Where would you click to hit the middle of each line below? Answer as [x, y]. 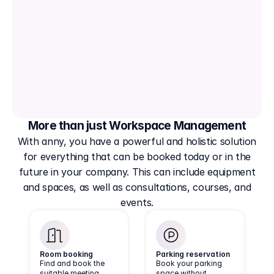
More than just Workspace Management [137, 126]
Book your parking [189, 263]
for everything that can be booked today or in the [137, 157]
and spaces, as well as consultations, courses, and [137, 187]
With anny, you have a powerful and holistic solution [137, 141]
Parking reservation [193, 254]
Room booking [66, 254]
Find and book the [72, 263]
